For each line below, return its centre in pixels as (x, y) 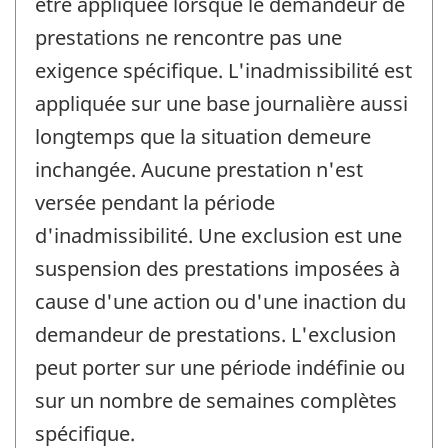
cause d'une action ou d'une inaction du (220, 302)
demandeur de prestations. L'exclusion (215, 335)
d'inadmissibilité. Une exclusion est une (218, 236)
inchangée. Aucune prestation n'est (199, 170)
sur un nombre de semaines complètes (216, 401)
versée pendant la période (155, 203)
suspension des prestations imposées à (217, 269)
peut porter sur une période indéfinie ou (220, 368)
